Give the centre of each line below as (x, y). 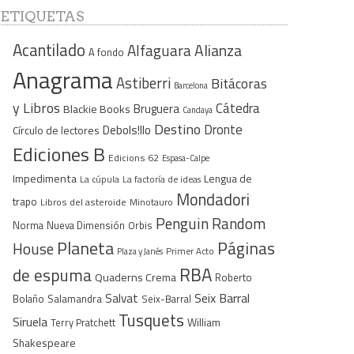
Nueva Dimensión (86, 225)
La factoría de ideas (162, 179)
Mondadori (213, 199)
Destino (177, 129)
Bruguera (156, 108)
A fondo (106, 52)
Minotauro (151, 202)
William (204, 322)
